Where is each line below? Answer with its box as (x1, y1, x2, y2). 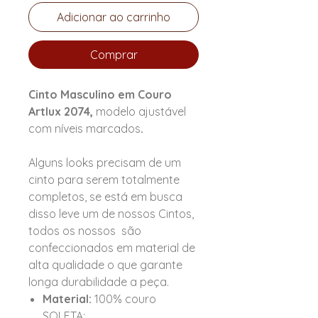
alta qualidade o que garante (28, 258, 182, 273)
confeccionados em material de (28, 241, 195, 256)
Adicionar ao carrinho (57, 10, 170, 25)
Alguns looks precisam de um (28, 155, 181, 170)
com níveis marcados (28, 121, 141, 136)
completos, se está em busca (28, 190, 182, 204)
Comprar (89, 48, 138, 62)
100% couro (92, 292, 156, 307)
